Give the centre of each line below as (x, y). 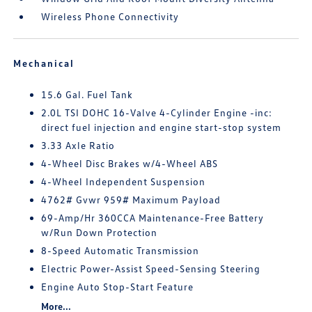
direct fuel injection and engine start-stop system (162, 127)
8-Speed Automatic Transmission (120, 250)
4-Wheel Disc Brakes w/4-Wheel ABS (130, 163)
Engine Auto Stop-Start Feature (118, 286)
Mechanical (44, 63)
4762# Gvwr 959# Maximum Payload (131, 199)
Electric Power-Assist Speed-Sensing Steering (151, 268)
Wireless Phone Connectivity (110, 16)
